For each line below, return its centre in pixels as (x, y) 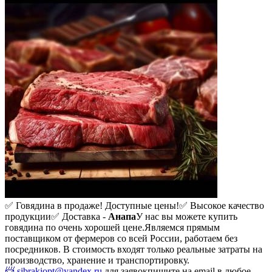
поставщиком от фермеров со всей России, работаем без (121, 238)
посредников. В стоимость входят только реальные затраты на (134, 249)
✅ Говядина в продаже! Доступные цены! (92, 205)
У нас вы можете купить (187, 216)
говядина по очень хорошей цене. (75, 227)
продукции (28, 216)
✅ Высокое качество (222, 205)
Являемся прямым (182, 227)
